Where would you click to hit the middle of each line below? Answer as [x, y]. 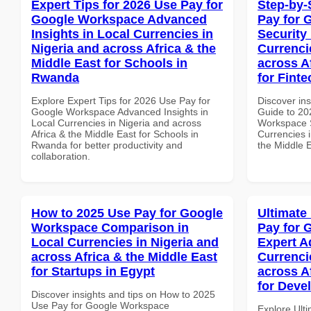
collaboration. [61, 156]
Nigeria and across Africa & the [124, 48]
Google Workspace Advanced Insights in [120, 111]
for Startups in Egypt [93, 271]
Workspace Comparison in [110, 227]
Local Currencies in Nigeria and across [116, 123]
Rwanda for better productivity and [107, 145]
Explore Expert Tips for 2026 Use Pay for [121, 100]
